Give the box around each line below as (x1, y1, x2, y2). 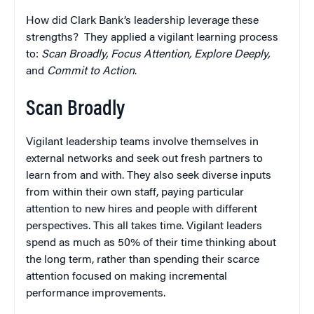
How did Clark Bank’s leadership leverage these (26, 15, 259, 27)
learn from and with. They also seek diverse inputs (26, 170, 271, 182)
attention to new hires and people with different (26, 204, 257, 216)
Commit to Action (47, 66, 135, 78)
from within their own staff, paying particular (26, 187, 244, 199)
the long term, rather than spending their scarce (26, 254, 259, 266)
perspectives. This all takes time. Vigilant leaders (26, 221, 262, 233)
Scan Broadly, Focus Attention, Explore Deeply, (41, 49, 270, 61)
